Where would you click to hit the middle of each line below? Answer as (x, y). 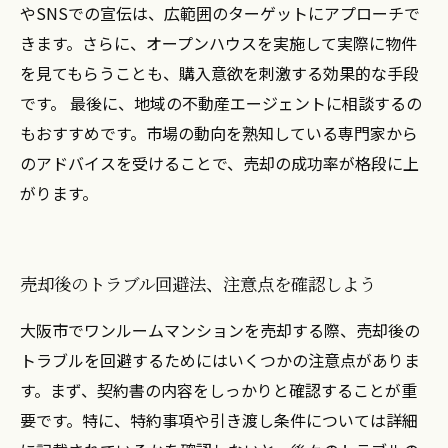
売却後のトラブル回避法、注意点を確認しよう (198, 283)
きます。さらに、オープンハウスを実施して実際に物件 (218, 43)
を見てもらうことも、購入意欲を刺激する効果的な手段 (219, 73)
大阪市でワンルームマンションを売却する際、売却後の (220, 330)
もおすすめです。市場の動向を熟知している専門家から (219, 133)
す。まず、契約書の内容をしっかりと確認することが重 (218, 390)
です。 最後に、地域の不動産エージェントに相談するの (221, 103)
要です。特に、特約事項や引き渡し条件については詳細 (219, 420)
